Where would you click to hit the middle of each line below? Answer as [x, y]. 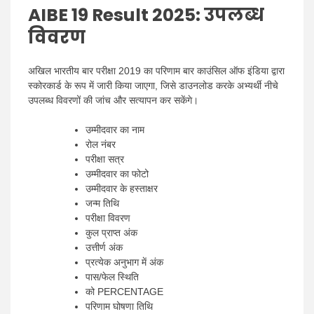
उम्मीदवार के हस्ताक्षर [122, 188]
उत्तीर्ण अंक [104, 247]
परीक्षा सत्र [105, 159]
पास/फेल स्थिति [112, 277]
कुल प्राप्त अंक [111, 232]
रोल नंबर [101, 144]
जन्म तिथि [102, 203]
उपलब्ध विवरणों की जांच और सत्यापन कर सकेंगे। [113, 100]
